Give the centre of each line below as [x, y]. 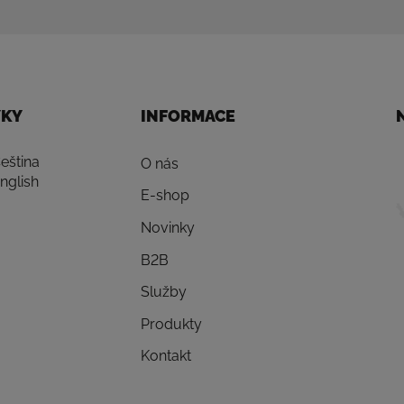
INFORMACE [188, 115]
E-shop [165, 196]
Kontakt [166, 356]
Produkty [172, 324]
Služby [164, 292]
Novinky [168, 227]
